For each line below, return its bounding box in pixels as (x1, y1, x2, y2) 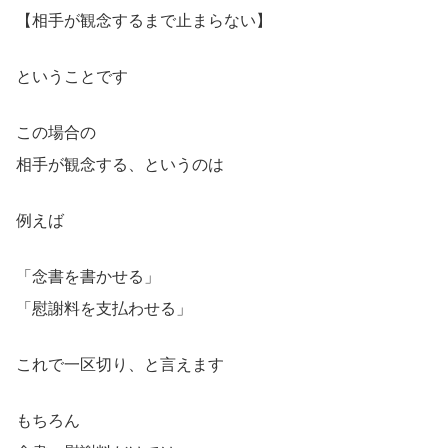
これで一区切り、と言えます (16, 355, 224, 373)
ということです (16, 67, 128, 85)
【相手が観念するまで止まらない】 (16, 11, 272, 29)
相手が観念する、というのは (16, 155, 224, 173)
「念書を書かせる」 (16, 267, 160, 285)
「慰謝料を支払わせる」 (16, 299, 192, 317)
